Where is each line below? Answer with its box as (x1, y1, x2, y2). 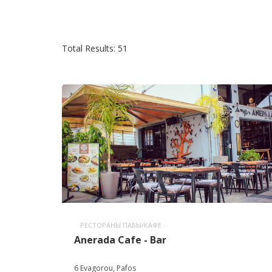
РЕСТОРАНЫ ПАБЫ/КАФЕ (80, 220, 161, 230)
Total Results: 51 (62, 42, 127, 54)
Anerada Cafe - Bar (74, 233, 166, 247)
